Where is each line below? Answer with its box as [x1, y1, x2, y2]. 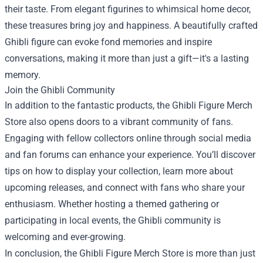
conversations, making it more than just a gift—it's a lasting [5, 52, 249, 64]
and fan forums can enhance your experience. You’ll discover [5, 149, 255, 160]
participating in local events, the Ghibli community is [5, 214, 221, 226]
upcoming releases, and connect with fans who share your [5, 181, 245, 193]
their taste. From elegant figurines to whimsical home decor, [5, 3, 251, 15]
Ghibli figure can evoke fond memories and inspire [5, 36, 212, 48]
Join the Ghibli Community [5, 84, 115, 96]
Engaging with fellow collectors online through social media [5, 132, 251, 144]
